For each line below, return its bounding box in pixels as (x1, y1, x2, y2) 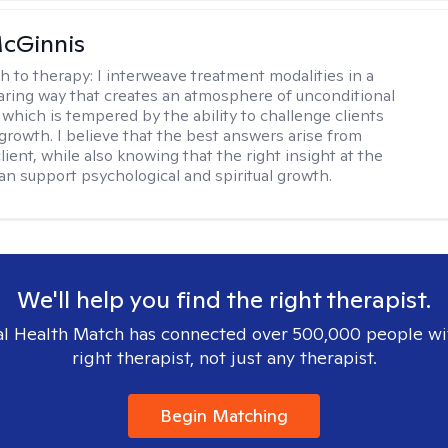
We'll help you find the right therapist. (17, 284, 431, 315)
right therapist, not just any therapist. (71, 346, 377, 369)
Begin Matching (160, 404, 288, 427)
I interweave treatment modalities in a (97, 65, 375, 86)
